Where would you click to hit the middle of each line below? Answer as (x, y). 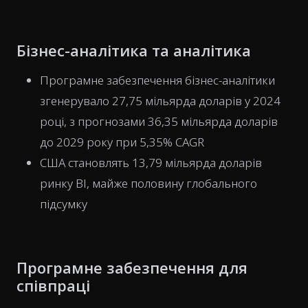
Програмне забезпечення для (132, 267)
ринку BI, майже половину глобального (148, 183)
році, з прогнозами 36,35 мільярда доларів (159, 121)
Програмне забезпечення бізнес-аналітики (157, 80)
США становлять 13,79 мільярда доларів (151, 163)
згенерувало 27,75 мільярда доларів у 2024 (160, 101)
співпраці (53, 285)
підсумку (64, 204)
